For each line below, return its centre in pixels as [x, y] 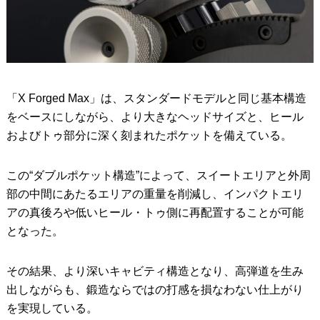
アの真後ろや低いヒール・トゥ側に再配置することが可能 [155, 212]
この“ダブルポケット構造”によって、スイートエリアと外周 [158, 175]
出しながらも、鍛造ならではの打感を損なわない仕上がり [155, 289]
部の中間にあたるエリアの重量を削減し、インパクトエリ [155, 194]
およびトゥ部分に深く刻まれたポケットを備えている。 [149, 135]
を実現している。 [52, 308]
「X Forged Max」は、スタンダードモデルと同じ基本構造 [156, 98]
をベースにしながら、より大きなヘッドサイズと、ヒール [155, 116]
